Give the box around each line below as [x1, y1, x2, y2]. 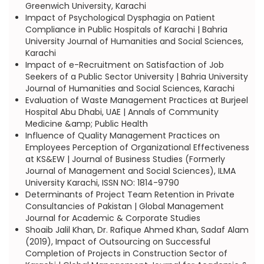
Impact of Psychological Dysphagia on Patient [25, 12, 215, 24]
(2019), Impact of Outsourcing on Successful [25, 236, 210, 247]
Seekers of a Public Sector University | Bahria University [25, 71, 248, 82]
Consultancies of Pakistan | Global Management [25, 200, 224, 212]
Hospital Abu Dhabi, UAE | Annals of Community [25, 106, 219, 118]
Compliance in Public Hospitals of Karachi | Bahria [25, 24, 227, 35]
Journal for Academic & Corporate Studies [25, 212, 200, 224]
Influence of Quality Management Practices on [25, 130, 220, 141]
